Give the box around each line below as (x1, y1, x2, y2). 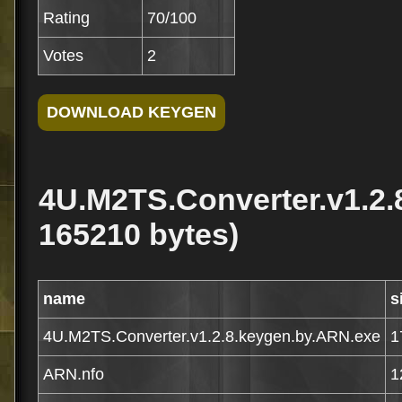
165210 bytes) (39, 217, 239, 251)
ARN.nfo (43, 365, 104, 383)
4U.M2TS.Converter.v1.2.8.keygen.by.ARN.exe (43, 328, 380, 345)
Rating (43, 9, 90, 27)
